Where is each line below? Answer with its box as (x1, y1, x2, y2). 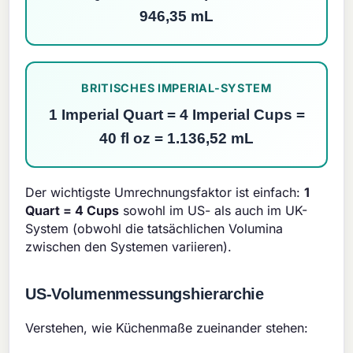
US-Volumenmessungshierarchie (25, 285, 264, 303)
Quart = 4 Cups (25, 203, 120, 219)
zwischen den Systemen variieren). (25, 239, 232, 255)
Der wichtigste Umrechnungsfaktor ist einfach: (25, 184, 305, 201)
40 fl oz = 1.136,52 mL (99, 130, 254, 147)
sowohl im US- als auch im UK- (119, 203, 308, 219)
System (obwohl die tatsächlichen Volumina (25, 221, 284, 237)
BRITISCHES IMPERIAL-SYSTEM (81, 81, 272, 95)
